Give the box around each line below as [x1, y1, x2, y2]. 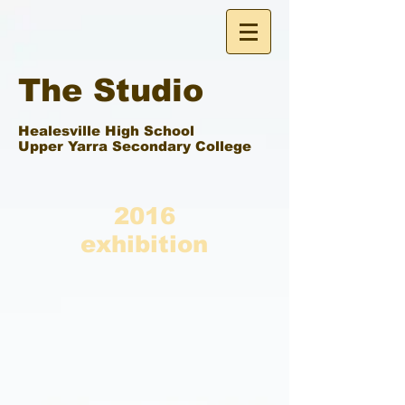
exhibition [80, 231, 208, 257]
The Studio [18, 72, 203, 108]
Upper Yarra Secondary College [18, 138, 251, 154]
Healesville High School [18, 123, 194, 138]
